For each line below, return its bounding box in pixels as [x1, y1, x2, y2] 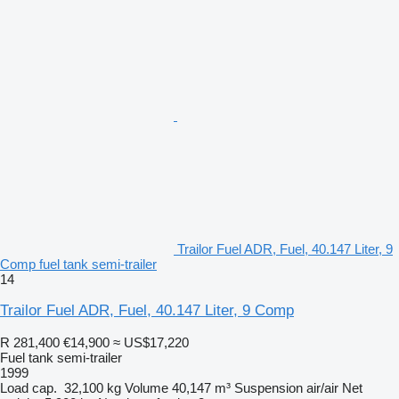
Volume [125, 379, 168, 395]
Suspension [234, 379, 303, 395]
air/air [306, 379, 338, 395]
